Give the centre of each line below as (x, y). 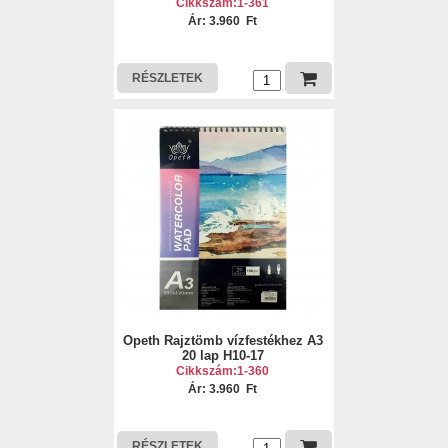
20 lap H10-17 (222, 355)
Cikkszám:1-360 (223, 371)
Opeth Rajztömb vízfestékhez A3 (222, 340)
